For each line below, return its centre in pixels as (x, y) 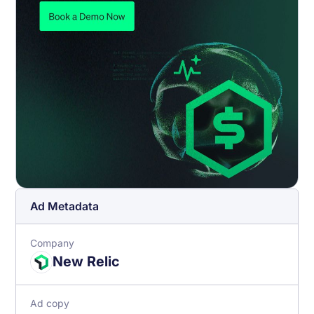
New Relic (86, 262)
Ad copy (50, 304)
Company (53, 243)
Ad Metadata (65, 207)
